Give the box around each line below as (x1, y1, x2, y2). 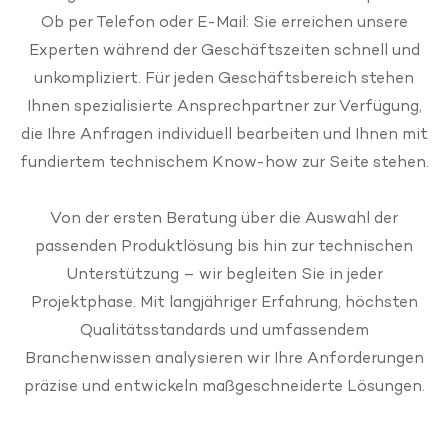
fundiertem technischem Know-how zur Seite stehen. (19, 151, 429, 172)
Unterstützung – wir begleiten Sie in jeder (65, 263, 383, 284)
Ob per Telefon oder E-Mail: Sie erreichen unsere (40, 11, 408, 32)
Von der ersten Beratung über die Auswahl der (50, 207, 398, 228)
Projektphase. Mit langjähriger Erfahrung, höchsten (30, 291, 418, 312)
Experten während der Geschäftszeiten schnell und (28, 39, 420, 60)
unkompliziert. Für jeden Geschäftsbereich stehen (34, 67, 414, 88)
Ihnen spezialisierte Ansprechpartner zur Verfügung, (26, 95, 422, 116)
